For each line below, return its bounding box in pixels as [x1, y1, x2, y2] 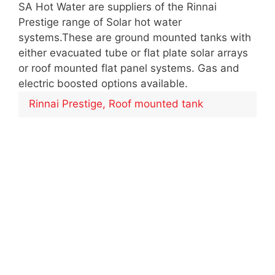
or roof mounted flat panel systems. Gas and [18, 61, 239, 74]
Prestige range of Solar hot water [18, 15, 182, 28]
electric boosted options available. [18, 77, 188, 90]
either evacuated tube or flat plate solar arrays [18, 46, 248, 59]
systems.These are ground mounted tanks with [18, 31, 251, 44]
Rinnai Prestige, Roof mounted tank [29, 98, 203, 110]
